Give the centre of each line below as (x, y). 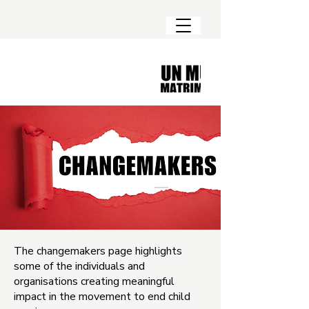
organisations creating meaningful (94, 281)
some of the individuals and (79, 266)
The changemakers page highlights (98, 251)
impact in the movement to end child (102, 297)
